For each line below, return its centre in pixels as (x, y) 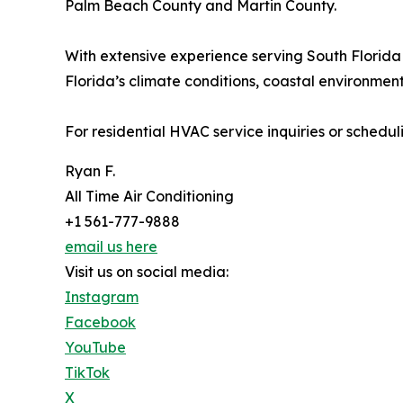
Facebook (100, 322)
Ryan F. (90, 171)
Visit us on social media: (147, 272)
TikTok (87, 373)
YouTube (95, 348)
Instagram (102, 297)
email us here (111, 247)
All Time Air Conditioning (149, 197)
